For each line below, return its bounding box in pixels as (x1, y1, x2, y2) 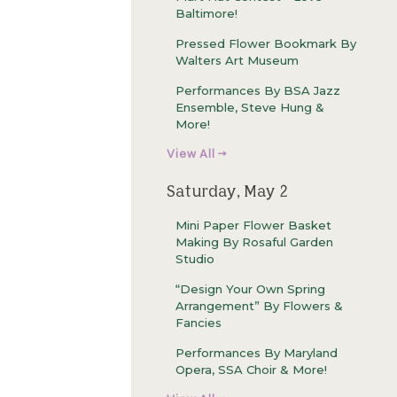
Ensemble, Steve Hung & (175, 100, 324, 115)
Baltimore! (175, 6, 237, 21)
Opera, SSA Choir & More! (175, 362, 327, 377)
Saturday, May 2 (167, 181, 288, 200)
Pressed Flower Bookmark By (175, 36, 356, 51)
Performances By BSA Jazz (175, 83, 340, 98)
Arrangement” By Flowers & (175, 298, 343, 313)
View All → (167, 149, 227, 161)
